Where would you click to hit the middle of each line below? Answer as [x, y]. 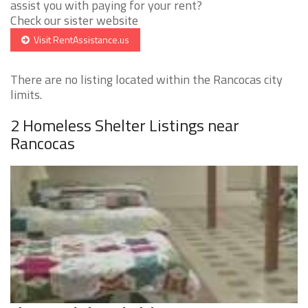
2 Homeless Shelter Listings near [125, 125]
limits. [26, 95]
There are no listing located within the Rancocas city [146, 80]
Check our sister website [74, 21]
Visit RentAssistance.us [79, 40]
